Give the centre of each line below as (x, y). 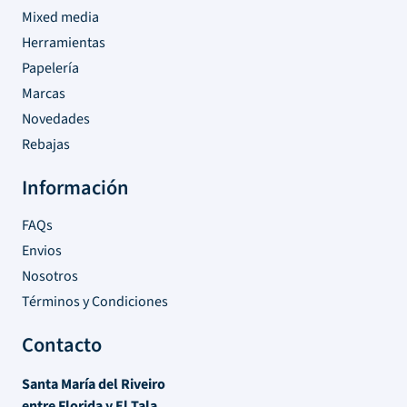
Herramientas (64, 42)
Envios (42, 250)
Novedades (56, 119)
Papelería (50, 68)
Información (75, 188)
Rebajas (46, 144)
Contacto (62, 345)
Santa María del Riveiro (94, 384)
